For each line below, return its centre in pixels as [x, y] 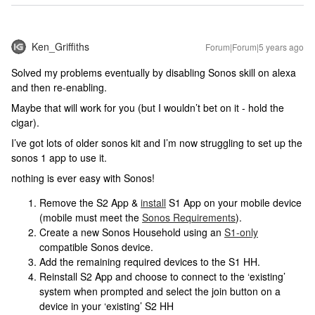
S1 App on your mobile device [234, 202]
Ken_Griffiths [60, 46]
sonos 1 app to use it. [59, 157]
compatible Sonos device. [96, 247]
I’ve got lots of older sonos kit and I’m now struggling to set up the [157, 143]
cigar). [25, 122]
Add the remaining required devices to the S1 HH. [151, 262]
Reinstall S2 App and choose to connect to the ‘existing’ [162, 276]
